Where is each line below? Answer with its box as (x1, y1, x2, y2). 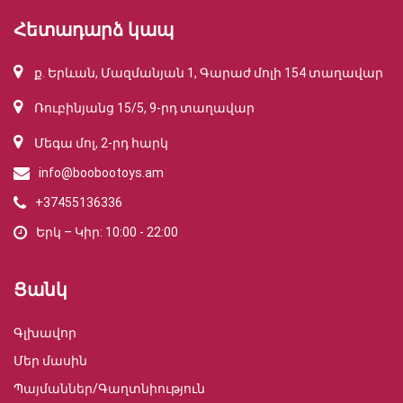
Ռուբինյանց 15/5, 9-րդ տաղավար (31, 101, 255, 116)
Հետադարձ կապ (13, 19, 174, 41)
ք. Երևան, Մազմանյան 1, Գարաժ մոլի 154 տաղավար (31, 66, 383, 81)
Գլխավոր (13, 326, 76, 341)
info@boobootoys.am (39, 166, 164, 181)
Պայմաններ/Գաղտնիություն (13, 381, 205, 397)
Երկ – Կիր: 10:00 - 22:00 (36, 225, 178, 240)
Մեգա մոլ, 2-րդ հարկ (31, 136, 168, 151)
